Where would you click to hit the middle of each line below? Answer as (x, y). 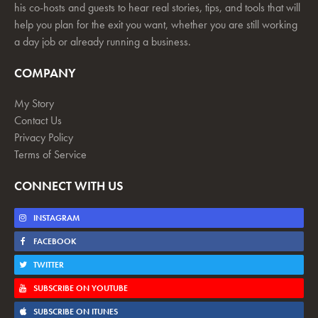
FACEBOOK (54, 242)
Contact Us (38, 121)
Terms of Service (50, 155)
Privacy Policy (44, 138)
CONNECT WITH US (69, 186)
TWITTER (48, 265)
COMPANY (45, 73)
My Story (34, 104)
